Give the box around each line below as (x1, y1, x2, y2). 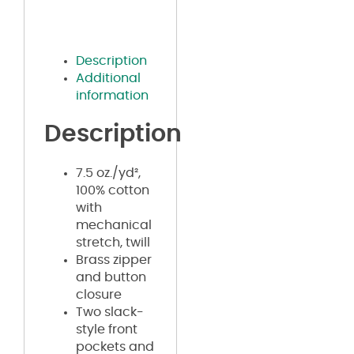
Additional (76, 71, 141, 85)
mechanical (76, 218, 152, 232)
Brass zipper (76, 253, 152, 266)
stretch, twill (76, 235, 150, 249)
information (76, 88, 149, 102)
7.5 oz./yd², (76, 166, 141, 179)
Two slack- (76, 305, 144, 318)
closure (76, 288, 122, 301)
